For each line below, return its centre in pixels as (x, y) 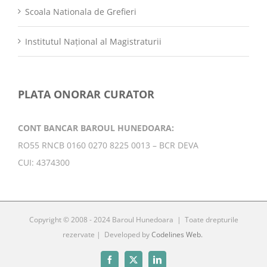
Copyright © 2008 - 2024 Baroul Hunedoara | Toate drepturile (133, 220)
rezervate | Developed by (107, 235)
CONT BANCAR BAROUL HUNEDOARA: (96, 128)
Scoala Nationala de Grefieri (81, 12)
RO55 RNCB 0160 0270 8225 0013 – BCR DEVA (108, 145)
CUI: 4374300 (44, 163)
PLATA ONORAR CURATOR (86, 94)
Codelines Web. (177, 235)
